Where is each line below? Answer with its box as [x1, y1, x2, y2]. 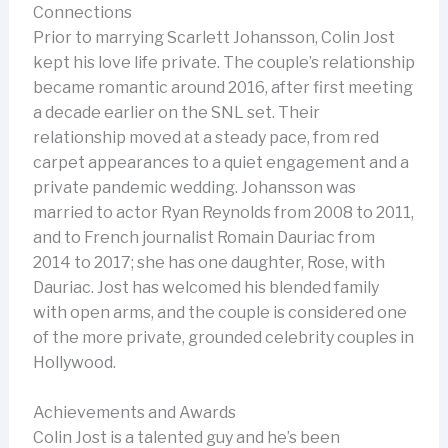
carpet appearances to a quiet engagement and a [32, 152, 409, 172]
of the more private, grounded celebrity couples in [32, 327, 414, 347]
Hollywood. [32, 352, 116, 372]
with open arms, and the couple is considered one [32, 302, 407, 322]
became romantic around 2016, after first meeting [32, 77, 413, 97]
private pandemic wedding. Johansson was [32, 177, 356, 197]
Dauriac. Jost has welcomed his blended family [32, 277, 379, 297]
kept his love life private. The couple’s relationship [32, 52, 415, 72]
